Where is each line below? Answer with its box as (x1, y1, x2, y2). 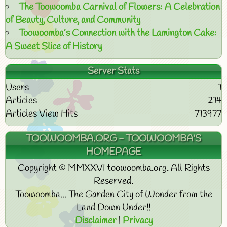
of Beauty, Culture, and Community (6, 13, 140, 27)
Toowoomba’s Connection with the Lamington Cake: (19, 26, 217, 40)
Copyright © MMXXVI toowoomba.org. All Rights (17, 161, 210, 175)
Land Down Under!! (77, 201, 150, 214)
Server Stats (88, 64, 139, 78)
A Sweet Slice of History (6, 40, 102, 53)
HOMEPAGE (86, 145, 141, 159)
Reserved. (94, 174, 133, 188)
